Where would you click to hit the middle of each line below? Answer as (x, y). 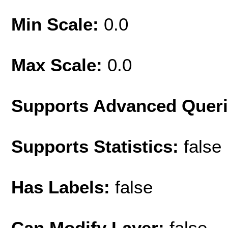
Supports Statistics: (97, 146)
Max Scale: (59, 65)
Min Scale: (58, 24)
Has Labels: (63, 187)
